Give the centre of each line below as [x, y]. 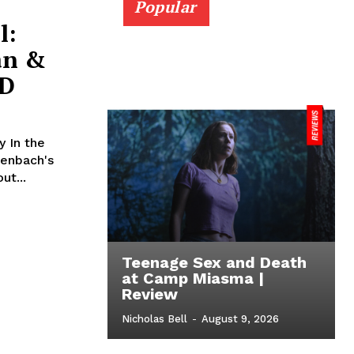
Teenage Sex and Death [214, 263]
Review [150, 294]
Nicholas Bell [154, 319]
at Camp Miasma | [193, 279]
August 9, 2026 [240, 319]
